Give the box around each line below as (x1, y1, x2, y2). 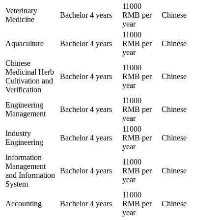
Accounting (5, 199, 42, 208)
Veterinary (5, 6, 37, 15)
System (5, 179, 28, 188)
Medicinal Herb (5, 67, 54, 76)
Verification (5, 85, 41, 94)
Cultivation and (5, 76, 53, 85)
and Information (5, 170, 55, 179)
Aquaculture (5, 39, 44, 48)
